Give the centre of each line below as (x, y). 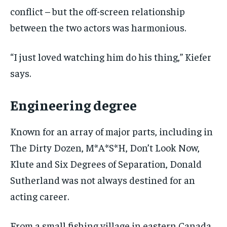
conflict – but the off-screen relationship (98, 11)
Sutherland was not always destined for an (103, 180)
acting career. (40, 196)
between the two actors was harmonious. (98, 27)
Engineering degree (73, 105)
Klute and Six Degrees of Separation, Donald (106, 164)
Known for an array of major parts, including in (111, 131)
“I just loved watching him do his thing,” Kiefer (111, 57)
